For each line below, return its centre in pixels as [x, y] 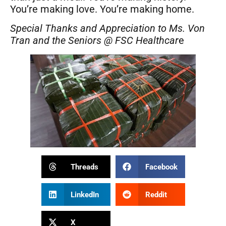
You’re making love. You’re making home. [102, 9]
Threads [84, 167]
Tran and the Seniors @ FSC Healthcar [94, 40]
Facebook [161, 167]
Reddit [156, 194]
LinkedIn [85, 194]
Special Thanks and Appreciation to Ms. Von [107, 28]
